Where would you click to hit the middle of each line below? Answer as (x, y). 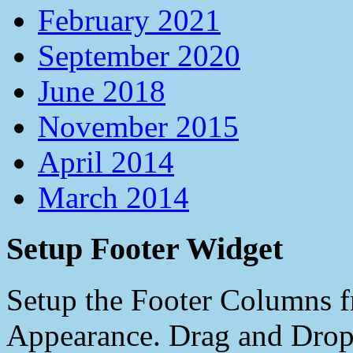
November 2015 (138, 127)
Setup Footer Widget (145, 249)
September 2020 (139, 56)
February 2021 (129, 20)
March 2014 (113, 198)
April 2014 (106, 162)
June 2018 (102, 91)
